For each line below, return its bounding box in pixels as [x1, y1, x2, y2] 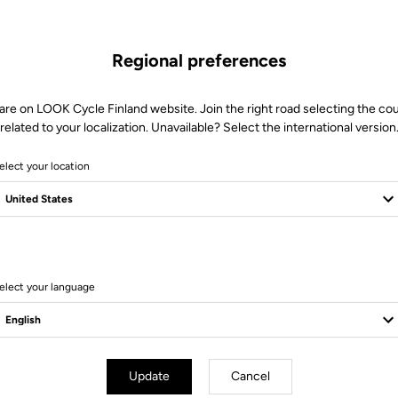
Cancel [230, 369, 270, 384]
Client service [155, 236, 243, 254]
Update [128, 369, 170, 384]
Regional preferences [112, 50, 286, 71]
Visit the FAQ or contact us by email [99, 265, 298, 281]
